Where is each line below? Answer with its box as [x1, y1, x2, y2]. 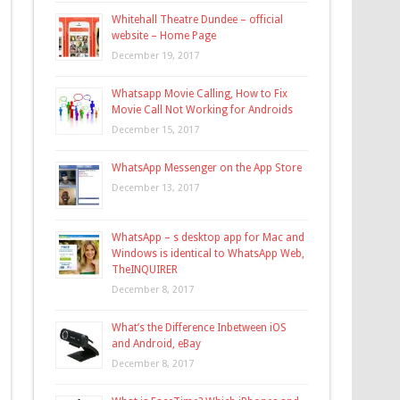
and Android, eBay [112, 337, 202, 351]
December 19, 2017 [112, 50, 200, 62]
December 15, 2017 [112, 124, 200, 137]
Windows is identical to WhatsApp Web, [112, 247, 305, 261]
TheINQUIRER [112, 263, 179, 277]
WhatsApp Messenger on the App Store [112, 162, 303, 175]
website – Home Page [112, 29, 217, 43]
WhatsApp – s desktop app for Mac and [112, 231, 305, 245]
